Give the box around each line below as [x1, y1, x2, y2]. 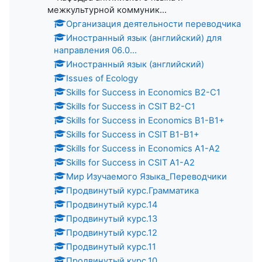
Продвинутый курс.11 [66, 242, 156, 253]
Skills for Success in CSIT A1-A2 [66, 157, 195, 168]
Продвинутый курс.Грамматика [66, 185, 199, 196]
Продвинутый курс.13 [66, 213, 157, 225]
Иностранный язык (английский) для [66, 33, 222, 44]
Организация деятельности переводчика [66, 19, 241, 30]
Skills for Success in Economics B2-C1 [66, 87, 220, 98]
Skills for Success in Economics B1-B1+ [66, 115, 225, 126]
